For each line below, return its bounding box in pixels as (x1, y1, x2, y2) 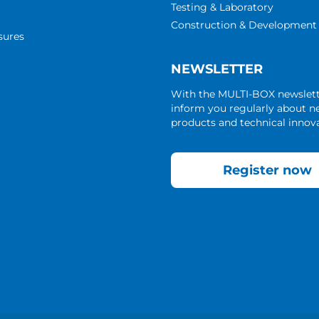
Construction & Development (171, 19, 317, 31)
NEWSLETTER (171, 61, 263, 77)
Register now (222, 162, 312, 178)
